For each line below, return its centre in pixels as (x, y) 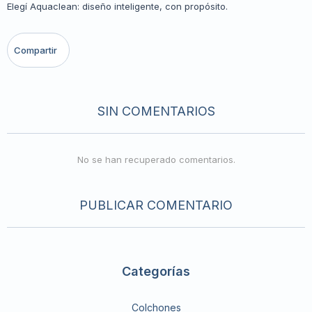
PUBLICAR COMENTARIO (156, 205)
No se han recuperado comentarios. (156, 159)
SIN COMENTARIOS (156, 111)
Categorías (156, 271)
